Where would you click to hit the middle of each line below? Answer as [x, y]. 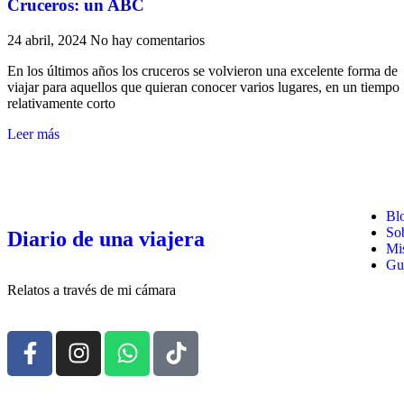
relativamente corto [61, 103]
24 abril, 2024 [49, 40]
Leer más [33, 133]
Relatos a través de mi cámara [92, 289]
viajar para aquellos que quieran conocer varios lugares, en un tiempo [203, 87]
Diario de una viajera [106, 239]
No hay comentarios [147, 40]
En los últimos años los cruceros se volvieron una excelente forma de [202, 70]
